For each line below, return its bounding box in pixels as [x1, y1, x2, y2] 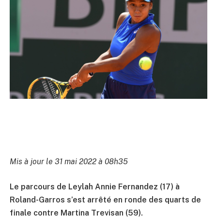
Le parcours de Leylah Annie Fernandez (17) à [10, 182, 180, 191]
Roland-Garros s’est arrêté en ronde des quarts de [10, 195, 201, 204]
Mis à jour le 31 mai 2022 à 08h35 [10, 157, 128, 167]
